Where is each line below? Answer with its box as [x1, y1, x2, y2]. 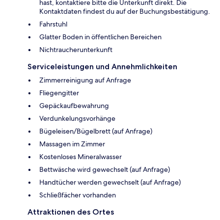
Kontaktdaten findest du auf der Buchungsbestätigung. [39, 7, 210, 16]
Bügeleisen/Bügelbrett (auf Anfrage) [39, 127, 152, 136]
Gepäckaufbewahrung [39, 101, 109, 110]
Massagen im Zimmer [39, 139, 105, 149]
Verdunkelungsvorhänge [39, 114, 115, 123]
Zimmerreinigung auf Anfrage [39, 76, 131, 85]
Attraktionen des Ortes [27, 207, 114, 217]
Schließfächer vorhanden [39, 191, 116, 200]
